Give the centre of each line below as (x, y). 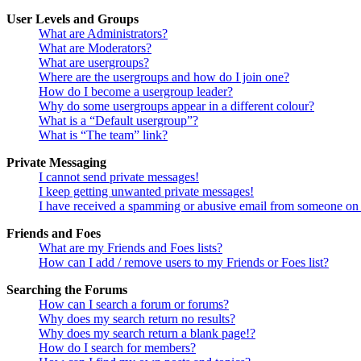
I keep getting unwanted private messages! (146, 192)
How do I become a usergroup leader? (136, 92)
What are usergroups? (94, 63)
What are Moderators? (95, 48)
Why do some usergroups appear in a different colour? (176, 106)
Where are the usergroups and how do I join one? (164, 77)
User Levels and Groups (73, 19)
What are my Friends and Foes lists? (131, 248)
